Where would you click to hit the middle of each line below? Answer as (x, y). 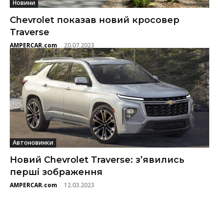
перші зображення (56, 172)
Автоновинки (33, 142)
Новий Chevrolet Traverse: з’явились (97, 160)
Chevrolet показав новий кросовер (95, 20)
